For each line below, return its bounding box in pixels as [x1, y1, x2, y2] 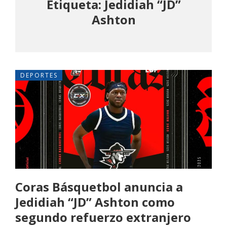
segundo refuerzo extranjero [15, 209, 191, 226]
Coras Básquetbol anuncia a [15, 178, 183, 196]
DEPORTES [20, 71, 58, 80]
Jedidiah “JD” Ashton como [15, 194, 175, 211]
